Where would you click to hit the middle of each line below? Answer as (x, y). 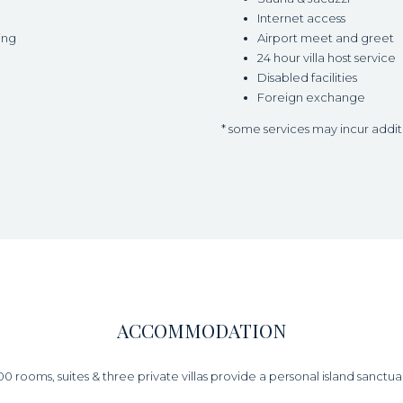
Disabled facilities (307, 77)
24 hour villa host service (327, 57)
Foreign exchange (311, 97)
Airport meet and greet (326, 37)
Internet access (301, 18)
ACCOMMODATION (201, 330)
